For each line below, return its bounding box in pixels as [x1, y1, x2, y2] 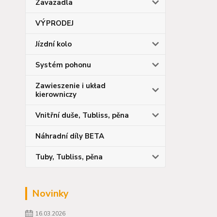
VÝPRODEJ [35, 18, 74, 28]
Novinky [32, 186, 69, 200]
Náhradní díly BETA [35, 131, 104, 141]
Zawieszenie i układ [35, 80, 106, 91]
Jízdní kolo [35, 39, 72, 49]
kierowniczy [35, 89, 77, 99]
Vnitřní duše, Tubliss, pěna [35, 110, 129, 120]
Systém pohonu [35, 60, 91, 70]
